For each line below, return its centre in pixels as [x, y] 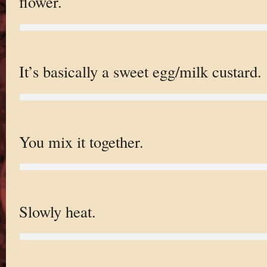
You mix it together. [81, 141]
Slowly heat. [57, 211]
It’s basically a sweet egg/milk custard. [140, 72]
